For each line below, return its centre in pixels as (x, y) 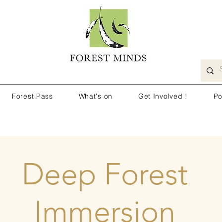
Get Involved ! (163, 96)
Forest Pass (32, 96)
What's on (95, 96)
